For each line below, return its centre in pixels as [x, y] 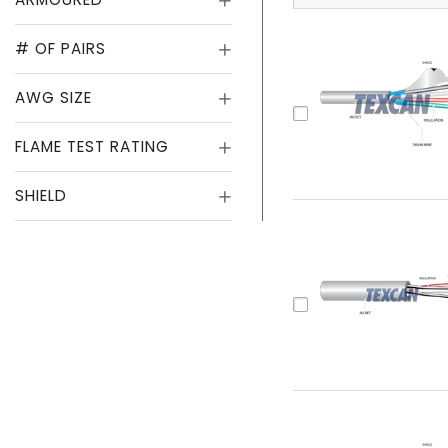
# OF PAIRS [60, 48]
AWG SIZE [53, 97]
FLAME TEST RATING [92, 146]
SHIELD [41, 195]
